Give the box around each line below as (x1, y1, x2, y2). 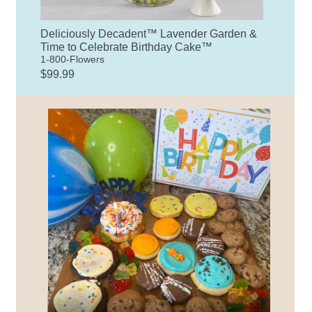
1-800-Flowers (40, 53, 105, 65)
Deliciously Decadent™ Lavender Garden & (40, 27, 258, 40)
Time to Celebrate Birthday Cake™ (40, 40, 213, 53)
